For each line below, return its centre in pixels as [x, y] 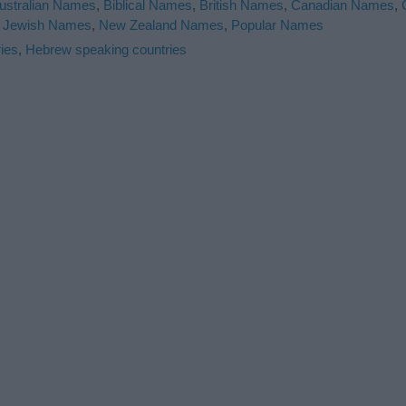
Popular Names [277, 24]
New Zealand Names [161, 24]
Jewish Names [47, 24]
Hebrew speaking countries [106, 49]
